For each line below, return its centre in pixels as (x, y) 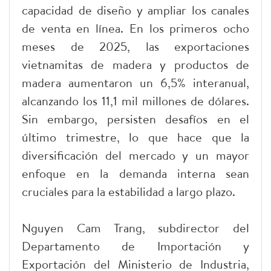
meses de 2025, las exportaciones (135, 46)
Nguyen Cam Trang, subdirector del (135, 228)
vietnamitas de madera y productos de (135, 64)
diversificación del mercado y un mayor (135, 155)
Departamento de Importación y (135, 246)
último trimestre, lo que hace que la (135, 137)
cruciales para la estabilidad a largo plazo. (129, 191)
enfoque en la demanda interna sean (135, 173)
